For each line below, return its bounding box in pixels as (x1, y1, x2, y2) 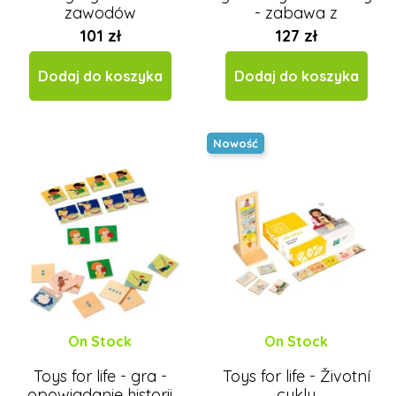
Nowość (213, 135, 258, 150)
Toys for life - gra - (33, 366, 167, 387)
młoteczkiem (248, 21, 344, 42)
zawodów (64, 3, 136, 24)
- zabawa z (255, 3, 338, 24)
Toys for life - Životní (222, 366, 370, 387)
